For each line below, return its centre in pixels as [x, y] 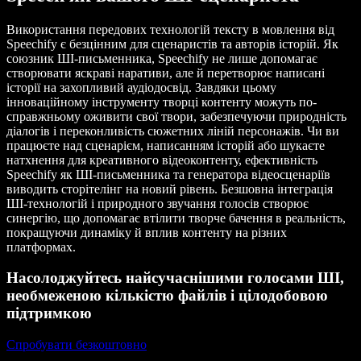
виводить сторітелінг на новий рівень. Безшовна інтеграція [170, 189]
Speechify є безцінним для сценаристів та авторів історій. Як [172, 44]
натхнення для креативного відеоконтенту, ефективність [162, 160]
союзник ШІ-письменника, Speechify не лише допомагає [162, 58]
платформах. [41, 247]
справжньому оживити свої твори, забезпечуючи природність [176, 116]
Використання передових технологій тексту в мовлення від [170, 29]
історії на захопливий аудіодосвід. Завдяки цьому [141, 87]
